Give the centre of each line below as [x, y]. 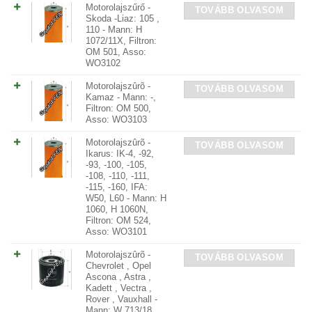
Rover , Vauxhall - [122, 299]
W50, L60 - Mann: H [126, 198]
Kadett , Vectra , [119, 288]
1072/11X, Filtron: [121, 41]
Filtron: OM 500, [118, 108]
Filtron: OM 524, [118, 220]
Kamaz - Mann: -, [121, 97]
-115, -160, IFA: [117, 187]
